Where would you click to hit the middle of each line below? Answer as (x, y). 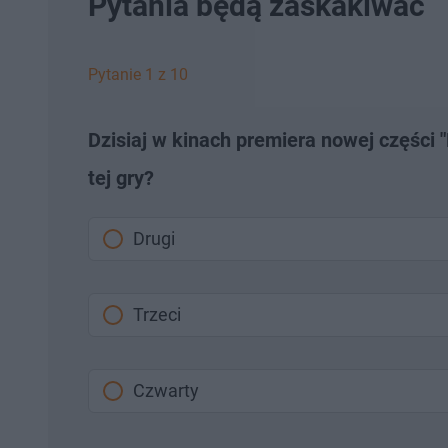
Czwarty (166, 391)
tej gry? (121, 178)
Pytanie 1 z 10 (138, 75)
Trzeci (157, 315)
